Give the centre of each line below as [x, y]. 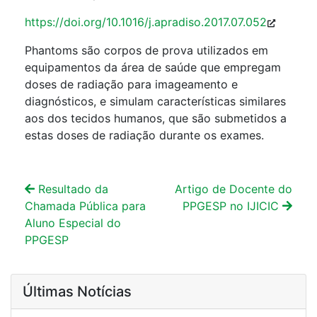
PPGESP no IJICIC [232, 206]
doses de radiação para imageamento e [131, 84]
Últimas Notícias [77, 291]
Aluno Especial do [73, 223]
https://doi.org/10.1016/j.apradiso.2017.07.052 [146, 22]
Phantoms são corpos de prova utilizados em [146, 50]
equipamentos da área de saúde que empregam [153, 67]
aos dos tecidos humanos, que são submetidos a [156, 118]
